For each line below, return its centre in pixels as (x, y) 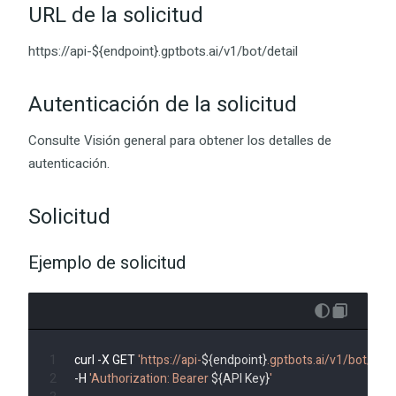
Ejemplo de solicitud (107, 263)
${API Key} (240, 379)
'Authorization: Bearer (150, 379)
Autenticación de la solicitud (163, 105)
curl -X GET (106, 360)
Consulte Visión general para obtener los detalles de (180, 141)
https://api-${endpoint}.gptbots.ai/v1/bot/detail (163, 51)
